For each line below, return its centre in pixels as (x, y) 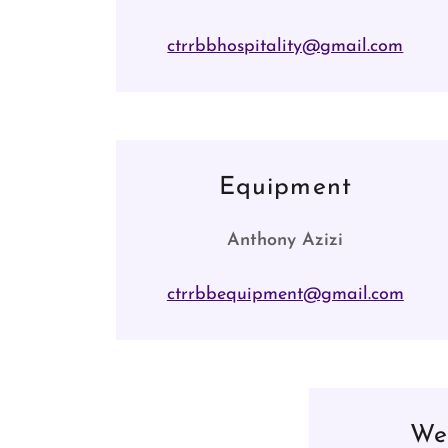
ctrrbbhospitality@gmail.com (285, 46)
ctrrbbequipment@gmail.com (285, 294)
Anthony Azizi (285, 240)
